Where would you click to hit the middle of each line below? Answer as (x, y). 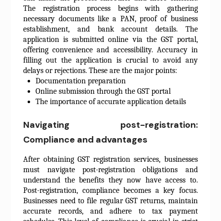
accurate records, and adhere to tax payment (110, 211)
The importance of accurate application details (111, 102)
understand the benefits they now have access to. (110, 180)
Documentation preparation (81, 81)
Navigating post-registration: (110, 125)
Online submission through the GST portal (103, 92)
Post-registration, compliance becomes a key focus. (110, 191)
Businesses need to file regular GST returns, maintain (110, 201)
